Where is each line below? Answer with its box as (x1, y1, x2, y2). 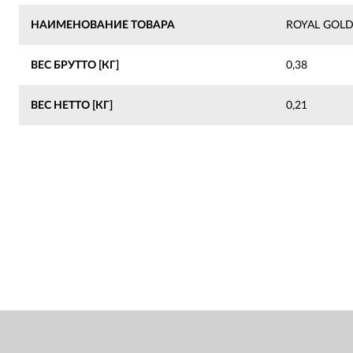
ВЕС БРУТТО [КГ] (31, 58, 119, 71)
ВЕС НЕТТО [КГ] (31, 98, 113, 111)
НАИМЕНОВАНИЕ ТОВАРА (31, 18, 175, 31)
